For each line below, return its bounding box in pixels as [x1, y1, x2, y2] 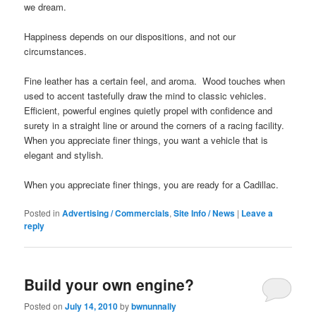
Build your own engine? [24, 273, 195, 295]
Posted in [24, 207, 61, 219]
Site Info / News [174, 207, 236, 220]
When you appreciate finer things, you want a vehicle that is [24, 133, 269, 147]
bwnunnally [131, 299, 177, 312]
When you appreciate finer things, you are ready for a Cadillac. [24, 178, 279, 192]
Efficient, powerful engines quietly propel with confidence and [24, 104, 273, 118]
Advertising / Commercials [62, 207, 170, 220]
